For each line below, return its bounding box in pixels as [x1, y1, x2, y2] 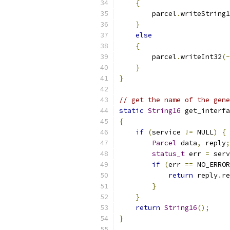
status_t [152, 149, 185, 158]
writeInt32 [181, 52, 222, 61]
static [119, 106, 144, 115]
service [152, 128, 185, 137]
